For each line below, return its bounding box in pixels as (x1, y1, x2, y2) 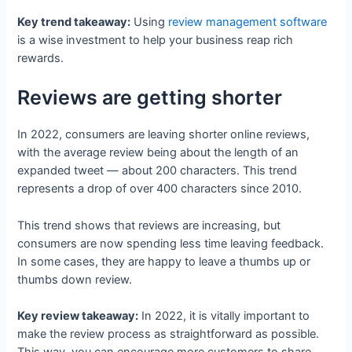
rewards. (17, 50, 64, 65)
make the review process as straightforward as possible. (17, 326, 320, 341)
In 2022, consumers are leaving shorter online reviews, (17, 127, 310, 142)
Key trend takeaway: (17, 14, 131, 29)
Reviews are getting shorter (17, 86, 283, 110)
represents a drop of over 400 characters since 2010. (17, 181, 302, 196)
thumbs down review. (17, 272, 133, 287)
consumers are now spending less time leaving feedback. (17, 236, 324, 251)
